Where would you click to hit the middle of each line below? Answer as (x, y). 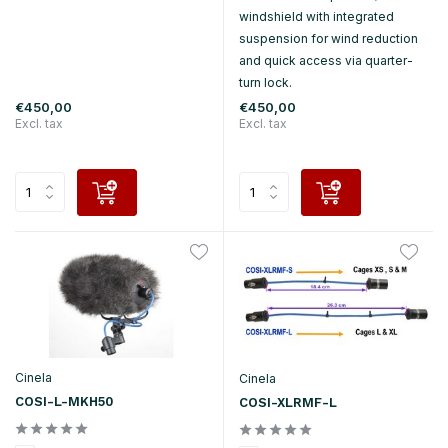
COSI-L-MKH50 (64, 402)
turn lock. (265, 82)
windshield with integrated (316, 16)
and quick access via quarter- (326, 60)
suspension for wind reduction (328, 38)
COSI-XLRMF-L (288, 402)
